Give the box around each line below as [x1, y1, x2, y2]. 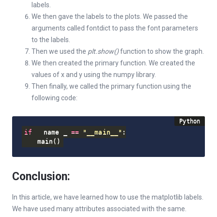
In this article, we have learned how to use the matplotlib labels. [12, 193, 203, 201]
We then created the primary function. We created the [31, 59, 195, 67]
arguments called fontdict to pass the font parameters [31, 24, 198, 32]
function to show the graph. [119, 47, 204, 56]
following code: [31, 94, 77, 102]
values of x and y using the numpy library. [31, 71, 156, 79]
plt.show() [88, 47, 119, 56]
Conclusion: [12, 170, 70, 183]
